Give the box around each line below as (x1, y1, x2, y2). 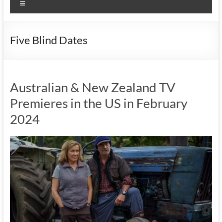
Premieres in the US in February (9, 95, 187, 111)
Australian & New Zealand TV (9, 79, 175, 95)
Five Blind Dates (9, 33, 88, 47)
